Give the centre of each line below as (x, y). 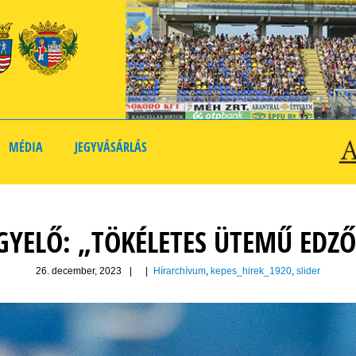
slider (308, 271)
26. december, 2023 (79, 271)
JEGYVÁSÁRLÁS (111, 147)
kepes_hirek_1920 (251, 271)
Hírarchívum (180, 271)
